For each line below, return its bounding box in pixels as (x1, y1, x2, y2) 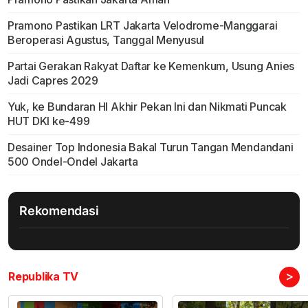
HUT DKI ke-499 (7, 114, 90, 129)
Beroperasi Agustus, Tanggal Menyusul (7, 33, 205, 47)
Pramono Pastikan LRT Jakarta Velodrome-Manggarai (7, 19, 278, 33)
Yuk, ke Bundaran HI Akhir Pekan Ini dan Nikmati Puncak (7, 100, 287, 114)
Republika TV (8, 269, 79, 284)
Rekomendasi (19, 203, 99, 219)
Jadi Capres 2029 (7, 74, 98, 88)
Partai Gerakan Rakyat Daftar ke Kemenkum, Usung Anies (7, 59, 295, 74)
